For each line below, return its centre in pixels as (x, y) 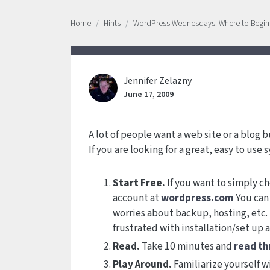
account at (137, 198)
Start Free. (139, 183)
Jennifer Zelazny (158, 81)
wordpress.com (197, 198)
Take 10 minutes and (187, 246)
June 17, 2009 (149, 94)
